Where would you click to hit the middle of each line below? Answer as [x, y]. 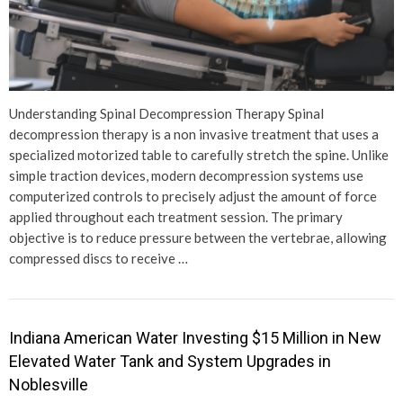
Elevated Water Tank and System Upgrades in [170, 361]
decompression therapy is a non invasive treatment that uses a [194, 134]
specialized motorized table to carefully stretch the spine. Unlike [199, 154]
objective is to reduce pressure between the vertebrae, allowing [198, 237]
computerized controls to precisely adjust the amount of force [193, 196]
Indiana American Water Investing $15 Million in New [195, 337]
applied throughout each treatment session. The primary [176, 216]
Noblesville [49, 384]
